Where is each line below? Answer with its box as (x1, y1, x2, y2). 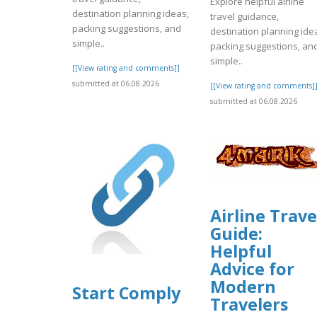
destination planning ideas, (72, 6, 189, 20)
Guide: (210, 222, 263, 246)
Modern (210, 275, 276, 299)
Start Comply (72, 282, 180, 305)
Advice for (210, 258, 294, 281)
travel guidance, (210, 9, 279, 23)
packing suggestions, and (72, 21, 181, 35)
